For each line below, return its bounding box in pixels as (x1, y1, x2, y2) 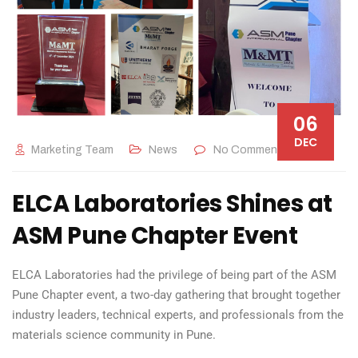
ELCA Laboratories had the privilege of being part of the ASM (12, 268, 336, 282)
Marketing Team (30, 144, 113, 156)
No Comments (210, 144, 288, 156)
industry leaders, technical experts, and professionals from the (12, 308, 344, 322)
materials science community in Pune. (12, 328, 216, 342)
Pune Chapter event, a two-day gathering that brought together (12, 288, 340, 302)
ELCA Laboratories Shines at (12, 188, 332, 220)
